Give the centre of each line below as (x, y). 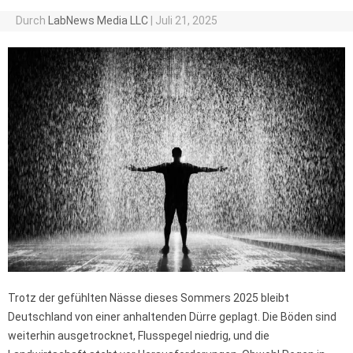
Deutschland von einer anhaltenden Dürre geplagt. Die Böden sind (172, 317)
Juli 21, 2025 (186, 20)
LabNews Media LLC (98, 20)
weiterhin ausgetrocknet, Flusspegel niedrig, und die (139, 336)
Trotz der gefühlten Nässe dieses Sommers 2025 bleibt (149, 298)
